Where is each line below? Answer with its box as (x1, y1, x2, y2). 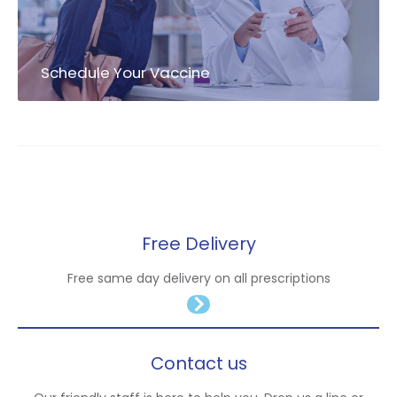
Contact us (150, 351, 247, 377)
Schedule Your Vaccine (41, 62, 211, 84)
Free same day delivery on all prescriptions (66, 269, 331, 288)
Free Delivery (141, 231, 256, 257)
